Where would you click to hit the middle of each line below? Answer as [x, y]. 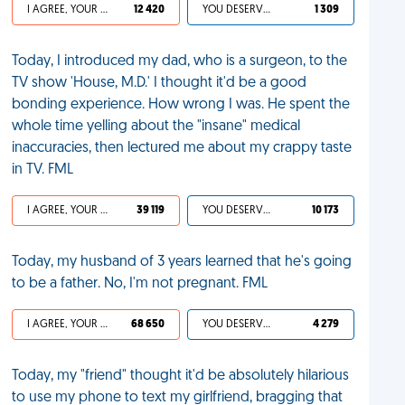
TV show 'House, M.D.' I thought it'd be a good [160, 83]
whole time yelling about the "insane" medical [156, 127]
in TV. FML [43, 170]
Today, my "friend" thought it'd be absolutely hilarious [181, 376]
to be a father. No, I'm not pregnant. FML [140, 284]
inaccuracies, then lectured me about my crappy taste [182, 148]
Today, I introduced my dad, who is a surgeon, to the [180, 61]
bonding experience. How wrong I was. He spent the [181, 105]
